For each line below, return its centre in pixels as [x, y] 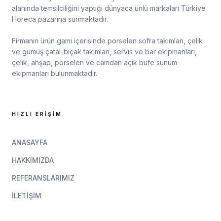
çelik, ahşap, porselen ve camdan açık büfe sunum [94, 62]
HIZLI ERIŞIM [37, 114]
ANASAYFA [30, 142]
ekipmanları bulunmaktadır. [55, 73]
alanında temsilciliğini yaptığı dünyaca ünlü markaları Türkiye [109, 8]
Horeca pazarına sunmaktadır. [60, 19]
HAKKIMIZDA [33, 160]
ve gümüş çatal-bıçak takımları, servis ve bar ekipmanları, [104, 52]
